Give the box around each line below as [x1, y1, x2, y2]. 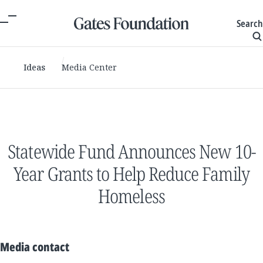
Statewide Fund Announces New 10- [8, 139, 255, 164]
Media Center [62, 62, 117, 73]
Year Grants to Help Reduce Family [14, 161, 249, 186]
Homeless [98, 183, 165, 208]
